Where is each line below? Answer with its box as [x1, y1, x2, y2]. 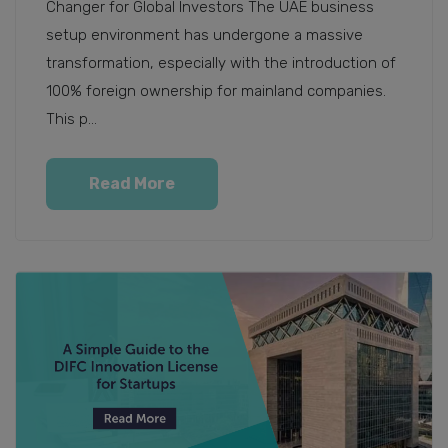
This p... [46, 110, 97, 129]
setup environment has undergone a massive [46, 26, 363, 45]
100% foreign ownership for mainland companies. [46, 82, 386, 101]
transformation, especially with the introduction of [46, 54, 396, 73]
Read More [89, 174, 175, 194]
